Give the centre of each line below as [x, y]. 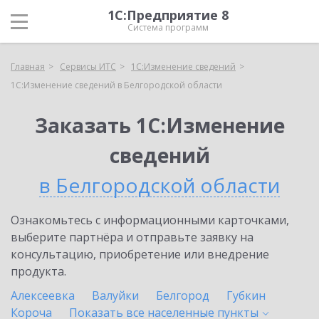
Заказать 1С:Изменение [159, 125]
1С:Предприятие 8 [168, 15]
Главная [28, 67]
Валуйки [115, 296]
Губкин [246, 296]
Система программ [168, 27]
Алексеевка [43, 296]
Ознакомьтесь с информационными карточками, [150, 220]
